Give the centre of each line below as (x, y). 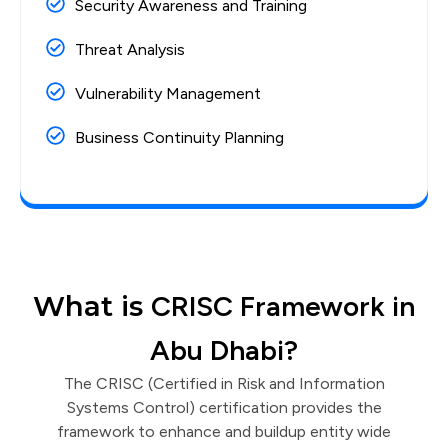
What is (92, 306)
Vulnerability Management (167, 94)
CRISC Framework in (283, 306)
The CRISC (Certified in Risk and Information (224, 384)
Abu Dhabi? (224, 350)
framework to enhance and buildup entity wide (224, 432)
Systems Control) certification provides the (224, 408)
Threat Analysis (129, 50)
